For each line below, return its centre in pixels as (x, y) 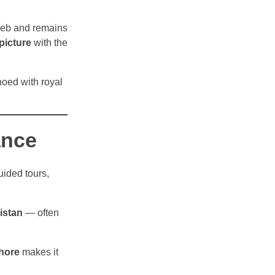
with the (49, 43)
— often (41, 213)
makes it (39, 252)
